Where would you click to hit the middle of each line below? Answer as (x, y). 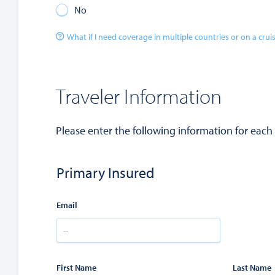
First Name (76, 268)
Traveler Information (139, 96)
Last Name (252, 268)
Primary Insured (106, 172)
